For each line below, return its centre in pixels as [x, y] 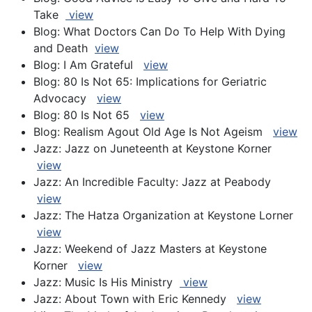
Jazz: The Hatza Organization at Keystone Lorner [165, 216]
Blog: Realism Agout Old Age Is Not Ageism [153, 132]
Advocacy [65, 99]
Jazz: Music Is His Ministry [107, 282]
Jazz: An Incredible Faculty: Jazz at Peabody [154, 182]
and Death [64, 48]
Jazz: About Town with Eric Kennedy [135, 299]
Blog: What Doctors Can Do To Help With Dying [159, 32]
